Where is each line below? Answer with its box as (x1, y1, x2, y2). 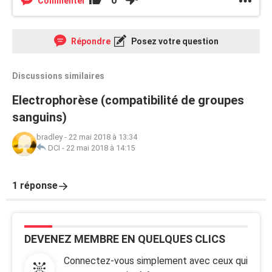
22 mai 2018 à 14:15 (66, 143, 135, 152)
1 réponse (12, 180, 58, 191)
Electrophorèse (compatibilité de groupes (12, 93, 244, 107)
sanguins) (12, 110, 67, 124)
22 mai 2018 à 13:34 (69, 132, 137, 141)
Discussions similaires (12, 71, 104, 81)
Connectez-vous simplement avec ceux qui (64, 255, 248, 267)
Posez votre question (129, 36, 219, 46)
